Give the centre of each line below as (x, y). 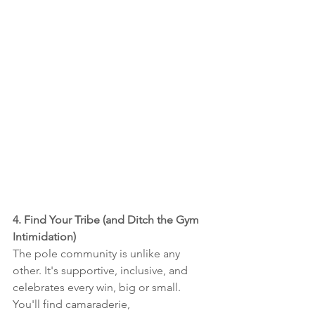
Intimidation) (44, 236)
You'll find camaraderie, (73, 304)
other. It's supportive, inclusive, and (102, 270)
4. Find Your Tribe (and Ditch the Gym (107, 219)
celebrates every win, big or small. (98, 287)
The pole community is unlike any (98, 253)
